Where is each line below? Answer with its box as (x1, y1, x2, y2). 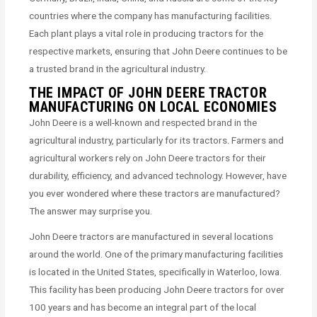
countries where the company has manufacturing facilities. (29, 9, 272, 21)
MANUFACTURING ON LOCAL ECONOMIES (29, 98, 277, 115)
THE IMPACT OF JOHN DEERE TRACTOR (29, 83, 267, 101)
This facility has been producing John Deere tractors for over (29, 283, 285, 295)
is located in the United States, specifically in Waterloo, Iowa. (29, 265, 282, 277)
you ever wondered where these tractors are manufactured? (29, 187, 281, 199)
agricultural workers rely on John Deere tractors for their (29, 151, 267, 163)
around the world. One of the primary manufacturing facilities (29, 248, 284, 260)
